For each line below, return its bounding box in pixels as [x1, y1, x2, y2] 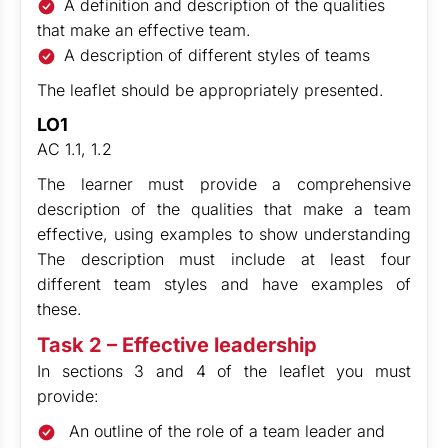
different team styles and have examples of [37, 274, 411, 294]
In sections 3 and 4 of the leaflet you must [37, 361, 411, 381]
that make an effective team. [37, 20, 251, 40]
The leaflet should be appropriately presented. [37, 80, 384, 100]
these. [37, 299, 82, 319]
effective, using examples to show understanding [37, 224, 411, 244]
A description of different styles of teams [64, 45, 371, 65]
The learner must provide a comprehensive [37, 174, 411, 194]
